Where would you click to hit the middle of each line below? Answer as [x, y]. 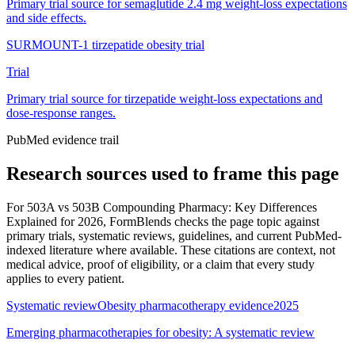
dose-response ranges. [61, 113]
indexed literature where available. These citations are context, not [171, 250]
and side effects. [46, 17]
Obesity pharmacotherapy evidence [185, 305]
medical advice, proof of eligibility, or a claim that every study [160, 264]
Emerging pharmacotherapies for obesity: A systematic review [160, 332]
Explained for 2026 [55, 221]
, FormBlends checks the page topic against [211, 221]
